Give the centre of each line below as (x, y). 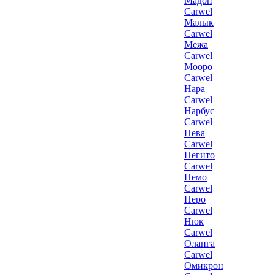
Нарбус (199, 111)
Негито (199, 155)
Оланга (199, 243)
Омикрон (204, 265)
